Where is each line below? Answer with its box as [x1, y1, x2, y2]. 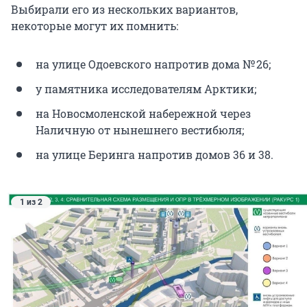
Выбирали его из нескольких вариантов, [11, 2, 238, 17]
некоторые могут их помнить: [11, 19, 178, 34]
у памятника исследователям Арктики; [36, 82, 256, 97]
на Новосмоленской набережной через [36, 106, 251, 121]
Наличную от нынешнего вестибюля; [36, 123, 244, 138]
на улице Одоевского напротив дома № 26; [36, 57, 271, 72]
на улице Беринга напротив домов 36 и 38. [36, 147, 273, 162]
